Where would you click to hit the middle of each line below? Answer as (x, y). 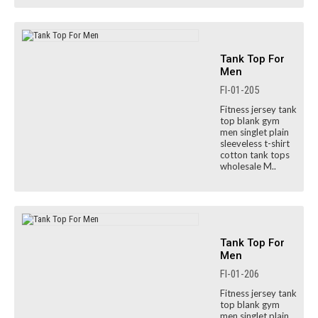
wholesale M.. (248, 166)
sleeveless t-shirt (255, 143)
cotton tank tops (255, 155)
